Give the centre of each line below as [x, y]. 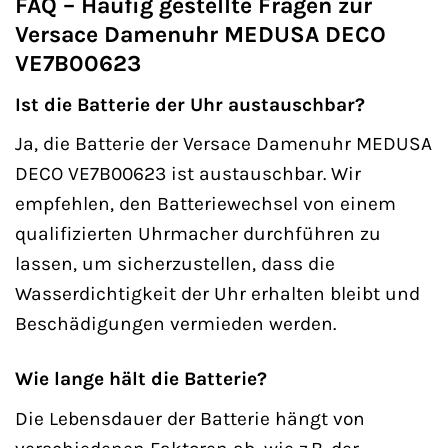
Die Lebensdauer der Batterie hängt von [190, 418]
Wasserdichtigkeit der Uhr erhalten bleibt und [217, 294]
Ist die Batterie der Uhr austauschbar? [190, 104]
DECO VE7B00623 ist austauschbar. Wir [188, 174]
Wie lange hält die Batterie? [141, 379]
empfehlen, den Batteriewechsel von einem [205, 204]
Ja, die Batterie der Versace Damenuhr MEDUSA [223, 144]
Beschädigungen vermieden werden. [175, 324]
